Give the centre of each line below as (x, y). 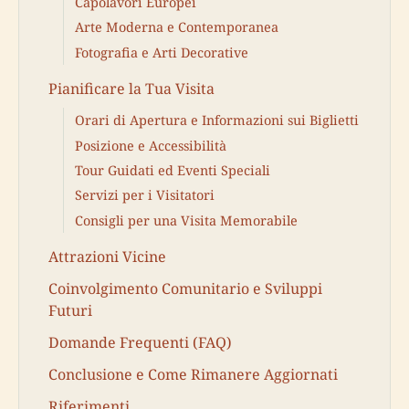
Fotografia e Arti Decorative (162, 52)
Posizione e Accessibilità (151, 145)
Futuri (70, 310)
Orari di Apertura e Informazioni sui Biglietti (217, 121)
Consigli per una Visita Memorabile (186, 220)
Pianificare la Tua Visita (131, 88)
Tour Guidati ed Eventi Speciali (173, 171)
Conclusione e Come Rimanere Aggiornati (193, 375)
